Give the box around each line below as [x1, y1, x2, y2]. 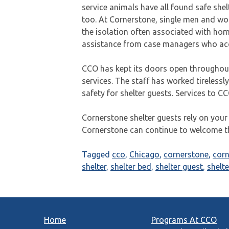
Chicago [129, 149, 159, 159]
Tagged [82, 149, 112, 159]
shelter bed [110, 162, 151, 171]
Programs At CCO [151, 215, 217, 224]
